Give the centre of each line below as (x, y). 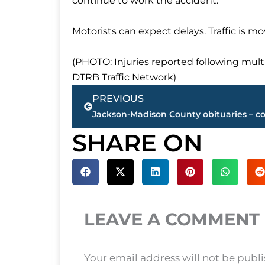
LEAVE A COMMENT (172, 219)
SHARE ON (137, 143)
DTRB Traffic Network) (124, 77)
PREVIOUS (118, 99)
